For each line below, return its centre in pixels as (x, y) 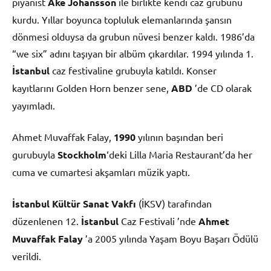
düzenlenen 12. (47, 221)
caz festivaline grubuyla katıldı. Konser (133, 70)
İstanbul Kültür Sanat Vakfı (74, 204)
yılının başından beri (179, 137)
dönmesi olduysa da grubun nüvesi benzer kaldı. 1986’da (133, 37)
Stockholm (82, 155)
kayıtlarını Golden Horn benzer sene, (92, 88)
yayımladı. (34, 106)
